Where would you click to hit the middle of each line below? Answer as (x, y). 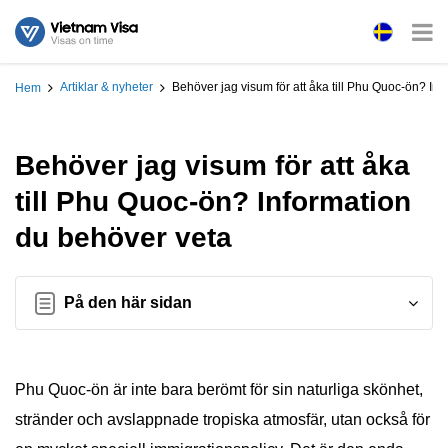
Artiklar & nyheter (106, 87)
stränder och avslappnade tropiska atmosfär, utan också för (222, 419)
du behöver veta (123, 237)
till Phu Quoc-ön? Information (213, 201)
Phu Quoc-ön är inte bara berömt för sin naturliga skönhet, (219, 389)
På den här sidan (128, 302)
